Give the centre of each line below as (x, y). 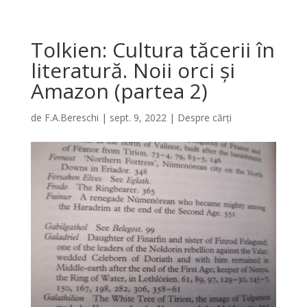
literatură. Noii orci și (133, 70)
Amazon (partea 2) (119, 91)
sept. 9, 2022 (138, 118)
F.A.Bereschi (71, 118)
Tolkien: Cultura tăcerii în (152, 50)
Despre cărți (204, 118)
